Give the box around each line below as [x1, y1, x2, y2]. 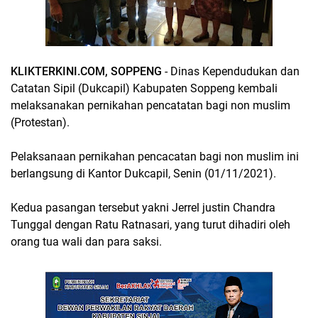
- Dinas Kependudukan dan [162, 65, 300, 78]
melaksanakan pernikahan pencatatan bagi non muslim [11, 99, 290, 112]
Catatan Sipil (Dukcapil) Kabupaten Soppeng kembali [11, 82, 278, 95]
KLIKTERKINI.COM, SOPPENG [11, 65, 162, 78]
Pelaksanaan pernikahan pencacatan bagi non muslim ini [11, 150, 299, 163]
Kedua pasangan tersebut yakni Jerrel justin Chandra [11, 201, 275, 214]
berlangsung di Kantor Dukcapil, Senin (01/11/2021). [11, 167, 276, 180]
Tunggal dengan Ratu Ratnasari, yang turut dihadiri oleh [11, 218, 290, 231]
